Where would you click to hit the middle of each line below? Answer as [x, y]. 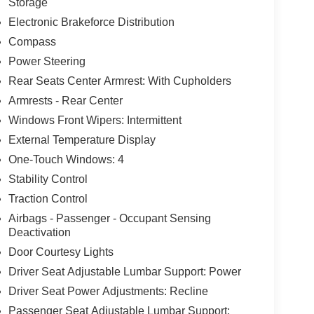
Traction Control [48, 198]
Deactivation [39, 232]
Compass [32, 41]
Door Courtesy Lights [61, 252]
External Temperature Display [82, 139]
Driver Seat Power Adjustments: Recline [108, 291]
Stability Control [48, 179]
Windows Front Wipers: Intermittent [95, 120]
